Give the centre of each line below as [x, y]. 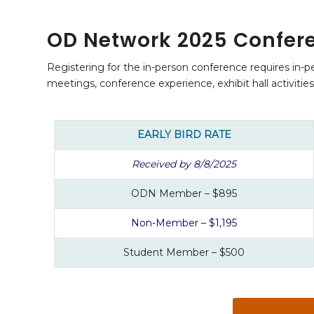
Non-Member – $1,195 [184, 223]
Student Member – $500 [184, 252]
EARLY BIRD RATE [184, 134]
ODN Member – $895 [184, 193]
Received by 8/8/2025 [184, 164]
